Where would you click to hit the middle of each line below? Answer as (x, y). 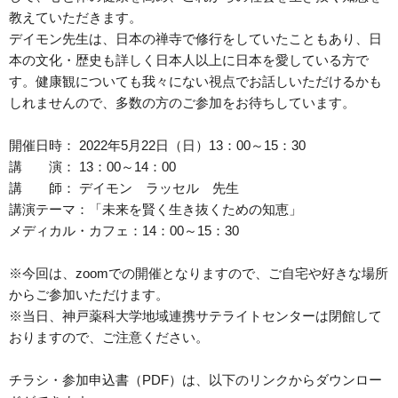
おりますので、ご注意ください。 (109, 338)
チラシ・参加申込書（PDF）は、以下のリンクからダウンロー (195, 380)
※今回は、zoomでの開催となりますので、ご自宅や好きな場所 (199, 274)
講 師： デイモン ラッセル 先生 (124, 188)
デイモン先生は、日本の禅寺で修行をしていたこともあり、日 (195, 39)
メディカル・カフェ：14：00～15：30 (124, 231)
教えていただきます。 (76, 18)
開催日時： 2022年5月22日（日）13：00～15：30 (157, 146)
